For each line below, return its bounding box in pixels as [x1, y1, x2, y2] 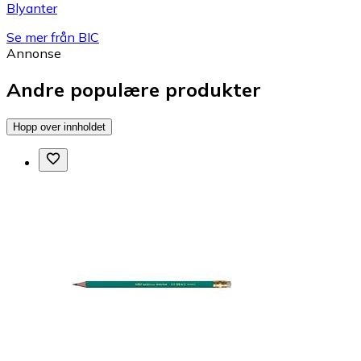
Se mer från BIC [6, 29, 99, 46]
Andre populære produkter [6, 77, 261, 102]
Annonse [6, 45, 61, 62]
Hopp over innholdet [13, 120, 106, 133]
